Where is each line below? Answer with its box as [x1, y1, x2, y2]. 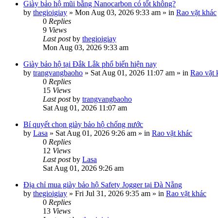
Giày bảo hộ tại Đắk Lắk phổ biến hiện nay [23, 60, 157, 68]
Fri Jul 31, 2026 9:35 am [75, 189, 150, 198]
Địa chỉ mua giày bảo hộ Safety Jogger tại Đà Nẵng [23, 181, 182, 189]
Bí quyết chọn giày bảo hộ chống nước [23, 120, 143, 128]
